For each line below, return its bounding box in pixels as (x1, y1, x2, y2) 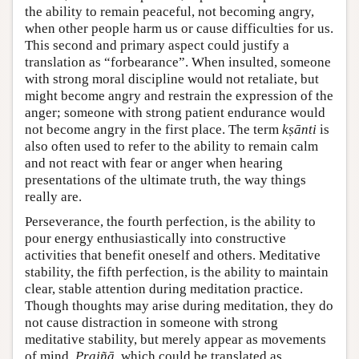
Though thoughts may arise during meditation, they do (25, 297, 333, 313)
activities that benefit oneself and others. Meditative (25, 247, 321, 263)
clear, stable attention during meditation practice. (25, 280, 303, 296)
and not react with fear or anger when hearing (25, 155, 283, 171)
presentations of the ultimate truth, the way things (25, 171, 306, 188)
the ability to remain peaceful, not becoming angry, (25, 3, 314, 19)
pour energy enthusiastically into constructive (25, 230, 286, 246)
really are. (25, 188, 82, 204)
